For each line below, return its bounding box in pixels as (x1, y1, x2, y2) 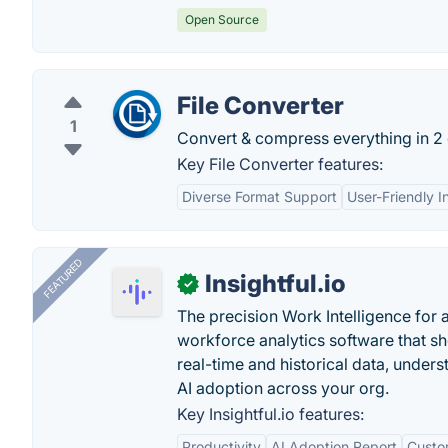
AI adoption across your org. (177, 378, 389, 398)
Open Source (185, 12, 259, 27)
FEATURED (40, 256, 85, 301)
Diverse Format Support (182, 188, 337, 205)
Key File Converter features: (177, 154, 383, 174)
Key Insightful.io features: (177, 404, 364, 424)
